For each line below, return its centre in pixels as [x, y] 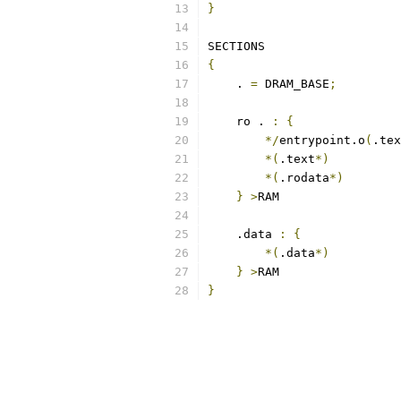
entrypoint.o [322, 140]
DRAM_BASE [294, 84]
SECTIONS [236, 46]
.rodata [304, 178]
